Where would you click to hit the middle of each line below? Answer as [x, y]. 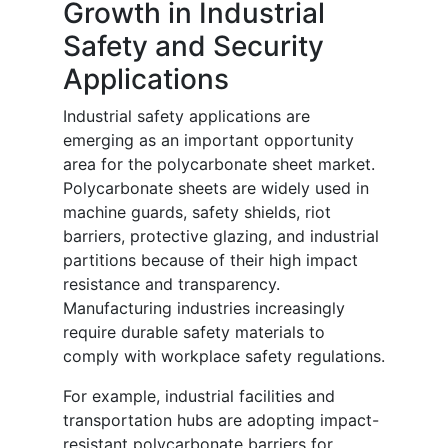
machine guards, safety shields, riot [197, 212]
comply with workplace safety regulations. [224, 356]
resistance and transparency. [171, 284]
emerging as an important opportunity [208, 140]
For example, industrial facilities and [199, 396]
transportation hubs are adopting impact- [221, 420]
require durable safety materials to [194, 332]
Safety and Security [193, 46]
